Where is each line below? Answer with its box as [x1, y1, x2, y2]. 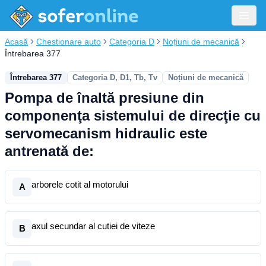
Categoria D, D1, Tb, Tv [72, 73, 157, 82]
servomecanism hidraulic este [5, 125, 207, 141]
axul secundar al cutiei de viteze [31, 221, 155, 231]
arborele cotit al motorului [31, 179, 128, 189]
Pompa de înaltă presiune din [5, 90, 204, 106]
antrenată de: [5, 143, 94, 159]
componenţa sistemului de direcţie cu [5, 107, 261, 123]
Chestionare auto [36, 37, 101, 46]
